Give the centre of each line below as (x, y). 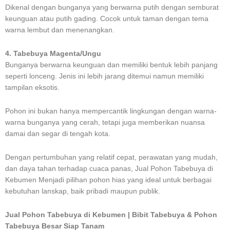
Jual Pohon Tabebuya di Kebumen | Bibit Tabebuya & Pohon (111, 215)
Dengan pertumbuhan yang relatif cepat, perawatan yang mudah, (111, 157)
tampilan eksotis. (32, 87)
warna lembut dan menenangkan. (60, 30)
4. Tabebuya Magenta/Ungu (53, 53)
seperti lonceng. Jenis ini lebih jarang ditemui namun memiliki (104, 76)
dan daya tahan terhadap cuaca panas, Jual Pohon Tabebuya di (109, 168)
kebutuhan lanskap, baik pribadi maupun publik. (83, 191)
